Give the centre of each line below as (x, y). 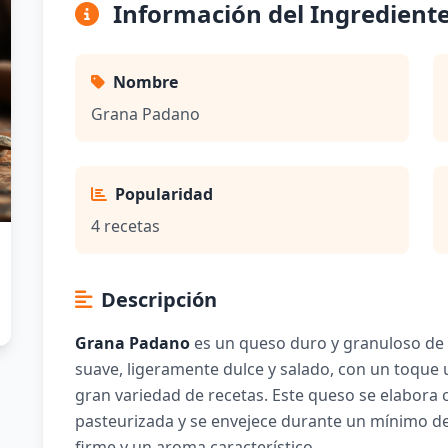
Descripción (158, 299)
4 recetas (125, 226)
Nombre (145, 82)
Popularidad (163, 194)
